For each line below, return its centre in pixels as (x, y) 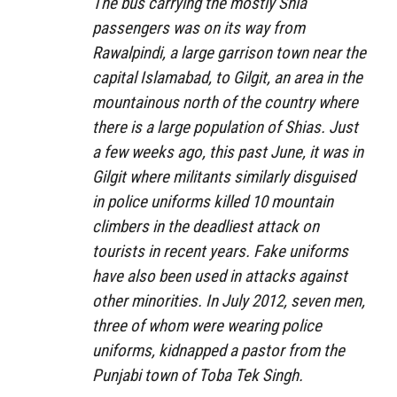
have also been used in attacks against (220, 276)
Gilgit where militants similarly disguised (224, 176)
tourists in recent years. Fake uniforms (220, 251)
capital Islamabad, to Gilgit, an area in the (227, 77)
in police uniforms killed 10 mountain (213, 201)
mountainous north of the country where (225, 102)
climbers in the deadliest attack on (206, 226)
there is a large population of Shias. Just (225, 127)
